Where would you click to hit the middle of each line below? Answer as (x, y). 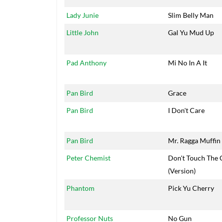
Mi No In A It (188, 63)
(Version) (182, 171)
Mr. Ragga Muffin (194, 141)
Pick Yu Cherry (191, 188)
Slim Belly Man (191, 15)
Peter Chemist (88, 158)
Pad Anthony (86, 63)
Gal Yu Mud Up (191, 33)
